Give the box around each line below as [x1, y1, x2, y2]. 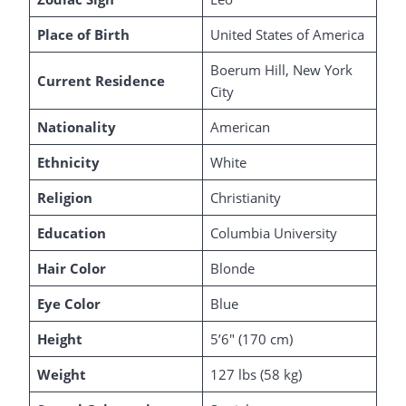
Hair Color [36, 259, 106, 277]
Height [36, 330, 82, 348]
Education [36, 224, 106, 242]
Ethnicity [36, 153, 100, 171]
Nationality [36, 118, 116, 136]
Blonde [209, 259, 255, 277]
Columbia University [209, 224, 337, 242]
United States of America [209, 25, 364, 43]
